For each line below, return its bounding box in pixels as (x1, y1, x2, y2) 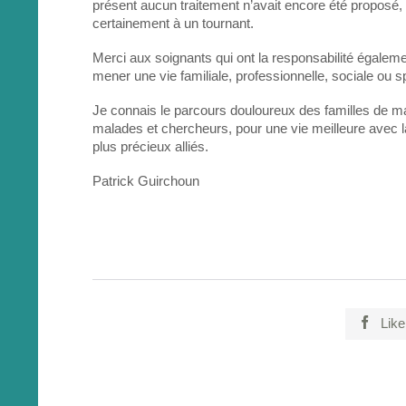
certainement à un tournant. (92, 15, 254, 32)
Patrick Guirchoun (92, 173, 199, 189)
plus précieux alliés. (92, 139, 208, 155)
